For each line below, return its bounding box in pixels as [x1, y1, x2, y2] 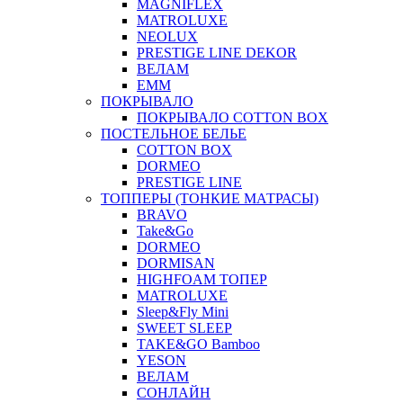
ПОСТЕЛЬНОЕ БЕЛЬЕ [101, 125, 246, 141]
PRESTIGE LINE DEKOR [137, 44, 297, 60]
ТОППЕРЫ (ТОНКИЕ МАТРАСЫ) [101, 190, 318, 206]
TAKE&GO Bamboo [137, 336, 260, 352]
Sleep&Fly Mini [137, 303, 228, 319]
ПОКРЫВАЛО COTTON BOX [137, 109, 328, 125]
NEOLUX [137, 28, 198, 44]
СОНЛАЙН [137, 384, 210, 400]
